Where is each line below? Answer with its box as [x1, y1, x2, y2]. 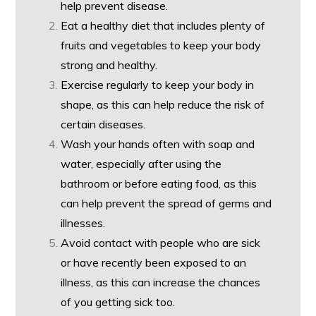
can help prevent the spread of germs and [61, 196, 272, 210]
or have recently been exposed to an [61, 255, 247, 269]
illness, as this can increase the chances [61, 275, 261, 289]
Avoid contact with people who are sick [61, 236, 261, 250]
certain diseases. [61, 117, 146, 131]
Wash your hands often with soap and [61, 137, 255, 151]
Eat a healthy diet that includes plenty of [61, 18, 266, 32]
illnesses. [61, 216, 106, 230]
